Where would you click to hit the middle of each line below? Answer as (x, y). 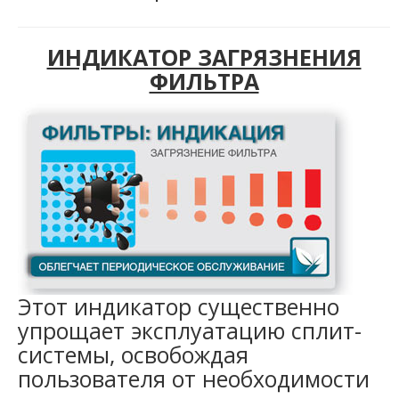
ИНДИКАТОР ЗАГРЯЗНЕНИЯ (204, 57)
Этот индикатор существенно (179, 306)
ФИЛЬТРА (204, 81)
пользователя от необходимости (194, 378)
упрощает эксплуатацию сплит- (190, 330)
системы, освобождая (133, 354)
